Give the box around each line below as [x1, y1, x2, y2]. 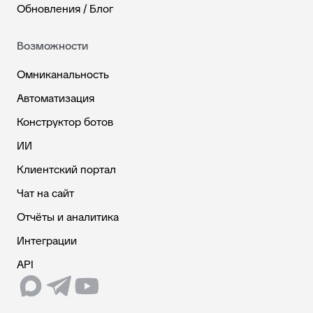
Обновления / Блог [17, 1, 113, 16]
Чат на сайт [17, 186, 74, 201]
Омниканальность [17, 67, 109, 82]
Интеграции [17, 233, 77, 248]
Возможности [17, 38, 88, 53]
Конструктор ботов [17, 115, 113, 129]
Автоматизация [17, 91, 94, 105]
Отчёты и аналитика [17, 210, 119, 224]
